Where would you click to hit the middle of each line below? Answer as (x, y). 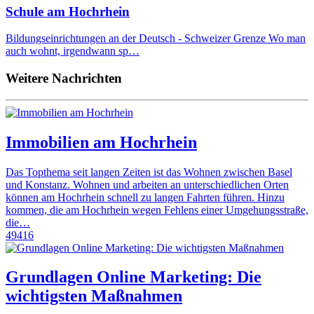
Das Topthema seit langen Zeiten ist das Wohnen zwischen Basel (149, 172)
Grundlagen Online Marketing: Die (134, 277)
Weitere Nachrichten (64, 78)
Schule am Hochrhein (68, 11)
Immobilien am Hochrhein (101, 142)
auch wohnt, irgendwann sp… (73, 51)
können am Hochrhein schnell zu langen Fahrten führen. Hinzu (145, 197)
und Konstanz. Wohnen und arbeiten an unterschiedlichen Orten (147, 184)
